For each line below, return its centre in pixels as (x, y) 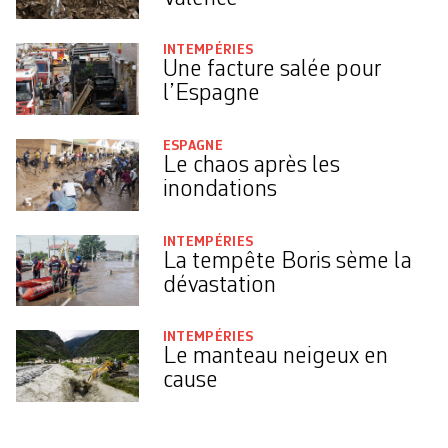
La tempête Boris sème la (287, 261)
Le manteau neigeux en (275, 357)
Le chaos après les (251, 166)
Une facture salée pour (271, 70)
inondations (219, 190)
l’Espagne (211, 94)
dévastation (219, 285)
